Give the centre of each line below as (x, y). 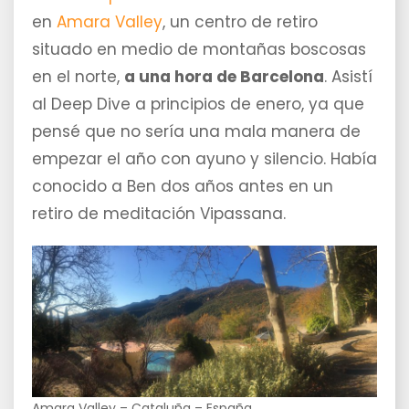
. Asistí (348, 77)
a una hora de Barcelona (224, 77)
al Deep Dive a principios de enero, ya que (198, 105)
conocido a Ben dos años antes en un (183, 187)
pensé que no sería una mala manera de (196, 132)
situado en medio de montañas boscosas (199, 50)
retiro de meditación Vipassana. (159, 214)
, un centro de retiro (240, 22)
